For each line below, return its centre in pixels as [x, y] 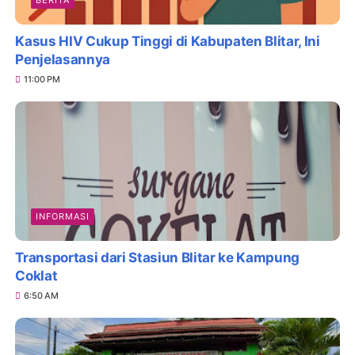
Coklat [36, 275]
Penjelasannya [63, 60]
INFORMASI [63, 216]
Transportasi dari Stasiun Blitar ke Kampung [157, 257]
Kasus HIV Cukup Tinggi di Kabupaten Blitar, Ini [168, 42]
